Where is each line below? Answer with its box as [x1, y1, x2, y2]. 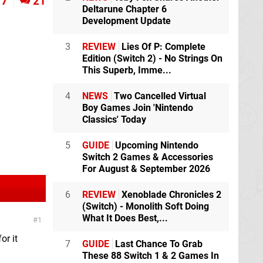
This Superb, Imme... [82, 65, 171, 76]
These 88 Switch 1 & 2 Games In [82, 250, 219, 261]
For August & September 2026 [82, 163, 210, 174]
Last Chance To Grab [113, 238, 203, 249]
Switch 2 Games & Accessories [82, 151, 213, 163]
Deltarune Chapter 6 [82, 4, 167, 15]
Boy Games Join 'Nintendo [82, 102, 193, 113]
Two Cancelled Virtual [112, 90, 206, 102]
